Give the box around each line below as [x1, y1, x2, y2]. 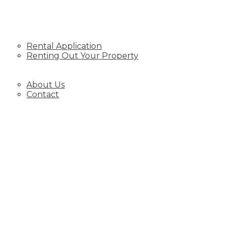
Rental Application [26, 41, 102, 51]
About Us [26, 80, 65, 90]
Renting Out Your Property [26, 51, 139, 61]
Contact [26, 90, 60, 99]
